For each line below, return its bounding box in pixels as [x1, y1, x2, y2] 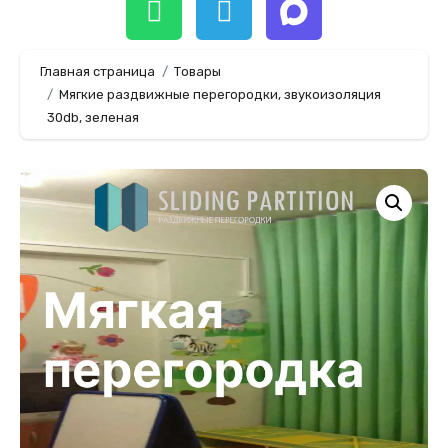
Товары [174, 64, 221, 80]
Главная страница [40, 64, 155, 80]
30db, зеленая [46, 110, 139, 126]
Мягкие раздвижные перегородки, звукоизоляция [59, 87, 381, 103]
